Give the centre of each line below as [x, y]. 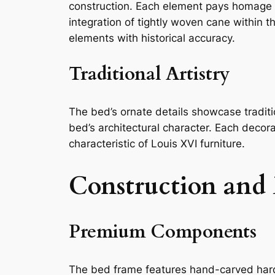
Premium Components [163, 232]
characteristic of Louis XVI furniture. [157, 143]
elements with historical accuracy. [152, 38]
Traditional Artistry [149, 75]
